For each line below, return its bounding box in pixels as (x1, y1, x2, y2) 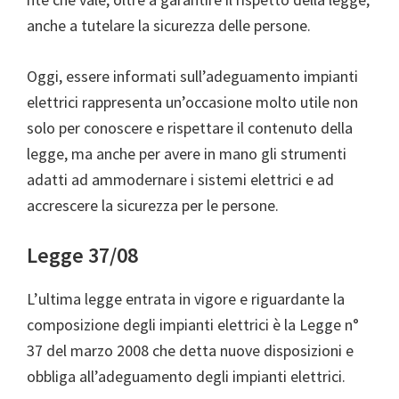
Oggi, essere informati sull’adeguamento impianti (27, 66, 358, 87)
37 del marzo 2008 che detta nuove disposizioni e (27, 340, 354, 362)
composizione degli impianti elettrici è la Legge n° (27, 314, 359, 336)
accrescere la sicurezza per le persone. (27, 195, 279, 216)
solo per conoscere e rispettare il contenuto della (27, 118, 353, 139)
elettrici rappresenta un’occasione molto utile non (27, 92, 358, 113)
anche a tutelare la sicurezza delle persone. (27, 15, 311, 37)
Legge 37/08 (27, 241, 138, 270)
